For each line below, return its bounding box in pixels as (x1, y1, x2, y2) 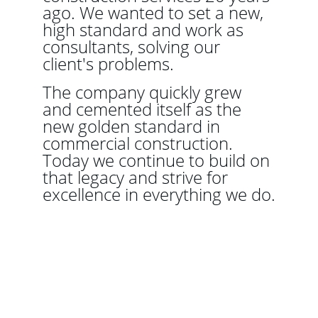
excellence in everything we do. (43, 182, 275, 206)
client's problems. (43, 52, 174, 75)
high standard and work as (43, 18, 248, 41)
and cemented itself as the (43, 97, 246, 121)
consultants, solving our (43, 35, 224, 58)
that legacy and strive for (43, 165, 232, 189)
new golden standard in (43, 114, 224, 138)
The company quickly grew (43, 80, 246, 104)
